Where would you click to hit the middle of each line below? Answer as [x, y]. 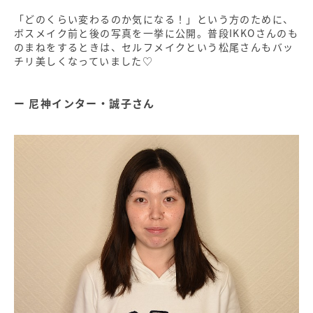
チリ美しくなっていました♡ [84, 61]
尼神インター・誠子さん [92, 103]
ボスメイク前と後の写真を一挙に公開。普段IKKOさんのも [156, 33]
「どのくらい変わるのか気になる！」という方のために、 [154, 19]
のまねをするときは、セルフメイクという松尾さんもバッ [154, 47]
